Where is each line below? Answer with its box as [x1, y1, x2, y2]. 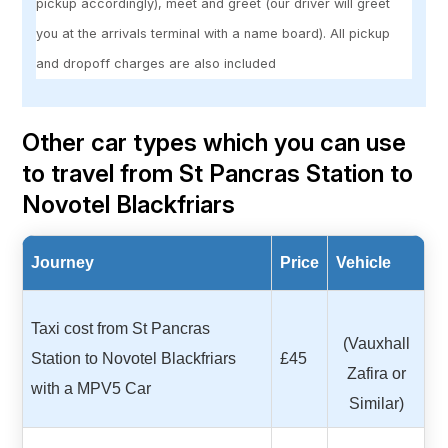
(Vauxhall [342, 334, 410, 352]
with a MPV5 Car [31, 379, 152, 397]
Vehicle [336, 253, 392, 271]
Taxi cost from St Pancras [31, 319, 211, 337]
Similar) [348, 394, 404, 412]
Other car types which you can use [22, 127, 407, 157]
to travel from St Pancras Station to [22, 158, 414, 188]
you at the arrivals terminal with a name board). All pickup [36, 26, 391, 42]
